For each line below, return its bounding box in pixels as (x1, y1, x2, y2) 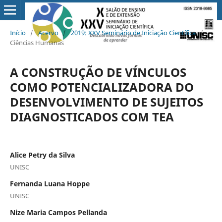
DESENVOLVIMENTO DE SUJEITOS (9, 93, 203, 110)
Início (9, 28, 26, 37)
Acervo (38, 28, 58, 37)
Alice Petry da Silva (9, 150, 75, 160)
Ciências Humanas (9, 38, 64, 47)
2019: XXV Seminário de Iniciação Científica (70, 28, 196, 37)
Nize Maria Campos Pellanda (9, 207, 107, 217)
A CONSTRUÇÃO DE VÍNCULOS (9, 63, 186, 80)
